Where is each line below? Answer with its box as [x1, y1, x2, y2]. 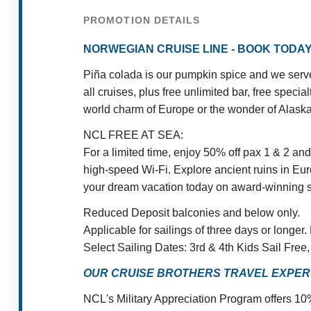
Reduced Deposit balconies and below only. [83, 207, 300, 219]
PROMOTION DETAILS [83, 15, 201, 26]
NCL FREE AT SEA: [83, 129, 183, 142]
